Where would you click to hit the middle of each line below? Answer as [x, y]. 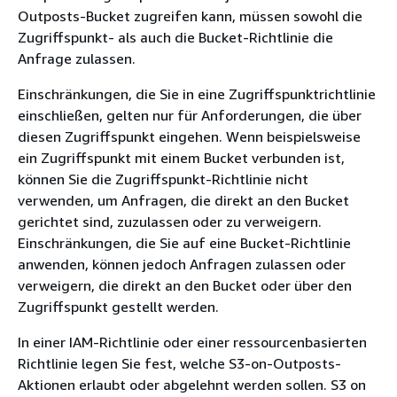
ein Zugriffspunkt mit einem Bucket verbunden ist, [181, 158]
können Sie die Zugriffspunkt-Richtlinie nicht [163, 179]
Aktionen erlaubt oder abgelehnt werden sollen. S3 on [192, 385]
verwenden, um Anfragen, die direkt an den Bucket [183, 200]
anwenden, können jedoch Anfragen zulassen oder [182, 264]
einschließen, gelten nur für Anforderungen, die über [190, 115]
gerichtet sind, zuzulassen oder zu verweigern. [170, 222]
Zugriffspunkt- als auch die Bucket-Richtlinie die [175, 37]
